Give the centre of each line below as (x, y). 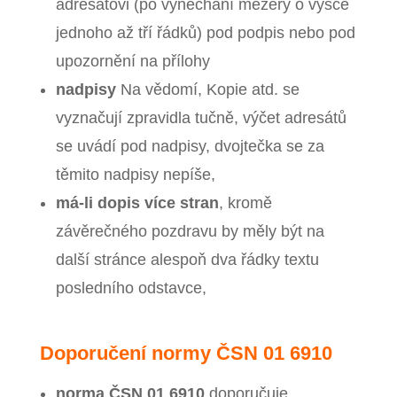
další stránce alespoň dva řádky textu (187, 260)
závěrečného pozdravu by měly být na (190, 232)
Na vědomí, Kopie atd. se (210, 90)
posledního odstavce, (131, 288)
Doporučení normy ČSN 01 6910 (186, 354)
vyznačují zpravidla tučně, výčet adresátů (201, 118)
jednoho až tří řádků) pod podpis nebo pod (205, 33)
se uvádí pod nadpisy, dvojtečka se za (190, 147)
